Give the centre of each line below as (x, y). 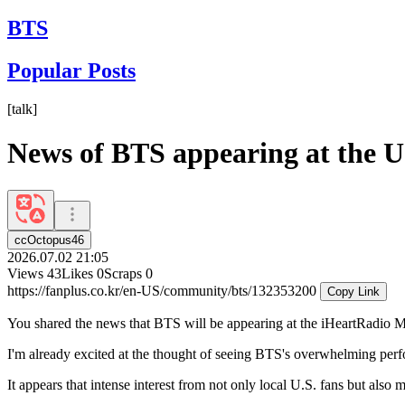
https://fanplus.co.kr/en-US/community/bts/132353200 (164, 290)
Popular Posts (71, 70)
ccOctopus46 (49, 240)
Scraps (123, 273)
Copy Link (353, 291)
